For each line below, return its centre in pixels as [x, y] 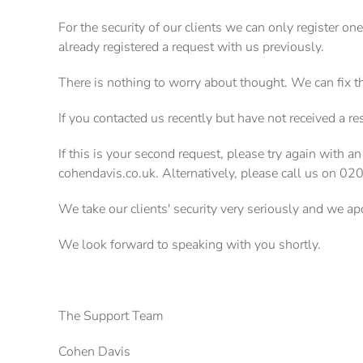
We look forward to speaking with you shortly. [190, 245]
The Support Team [111, 316]
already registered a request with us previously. [191, 47]
